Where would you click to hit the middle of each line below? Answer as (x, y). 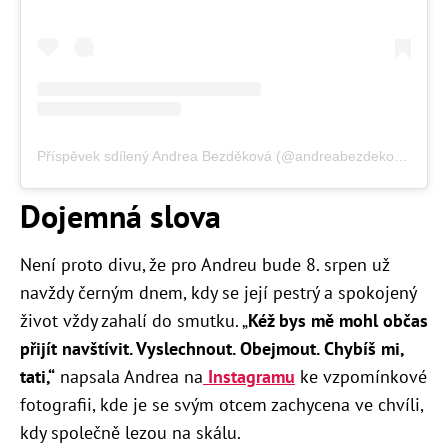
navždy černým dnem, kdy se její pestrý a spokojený (218, 293)
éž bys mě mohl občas (343, 321)
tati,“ (37, 377)
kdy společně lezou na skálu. (130, 433)
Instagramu (249, 377)
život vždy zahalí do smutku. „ (134, 321)
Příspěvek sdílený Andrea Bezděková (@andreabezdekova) (401, 156)
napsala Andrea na (129, 377)
